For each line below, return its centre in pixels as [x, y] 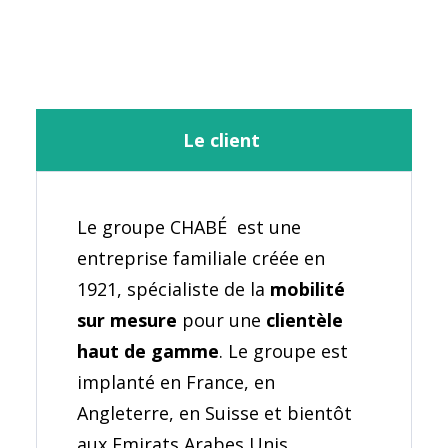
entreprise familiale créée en [200, 258]
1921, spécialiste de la [173, 289]
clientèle [304, 320]
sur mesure [126, 320]
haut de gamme [147, 351]
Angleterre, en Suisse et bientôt [214, 413]
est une [268, 227]
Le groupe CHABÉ [151, 227]
